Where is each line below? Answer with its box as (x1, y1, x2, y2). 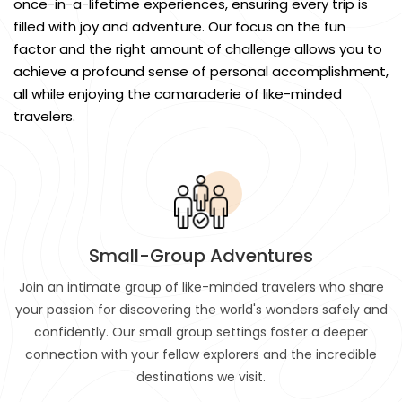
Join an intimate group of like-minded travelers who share (18, 278, 384, 296)
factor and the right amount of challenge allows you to (13, 39, 382, 58)
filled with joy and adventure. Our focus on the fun (13, 17, 345, 36)
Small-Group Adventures (89, 243, 313, 268)
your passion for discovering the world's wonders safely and (14, 301, 388, 319)
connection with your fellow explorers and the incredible (25, 345, 377, 363)
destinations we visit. (136, 368, 266, 386)
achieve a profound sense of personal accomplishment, (13, 62, 389, 81)
